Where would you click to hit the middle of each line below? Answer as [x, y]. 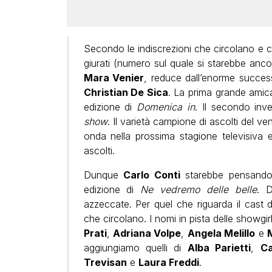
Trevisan [105, 262]
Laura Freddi [168, 262]
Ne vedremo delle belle [199, 189]
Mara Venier [114, 77]
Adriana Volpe [147, 233]
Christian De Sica [126, 92]
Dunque [104, 175]
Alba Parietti [219, 247]
